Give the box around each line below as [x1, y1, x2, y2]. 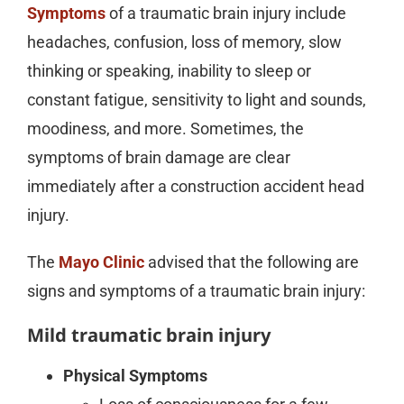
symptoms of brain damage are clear [26, 147, 290, 167]
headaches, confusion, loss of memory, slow [26, 32, 342, 51]
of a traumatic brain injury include [105, 3, 346, 23]
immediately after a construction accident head [26, 176, 364, 196]
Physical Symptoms [62, 365, 207, 385]
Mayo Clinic [58, 252, 144, 271]
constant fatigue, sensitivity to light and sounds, [26, 89, 366, 109]
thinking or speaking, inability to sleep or [26, 60, 311, 80]
